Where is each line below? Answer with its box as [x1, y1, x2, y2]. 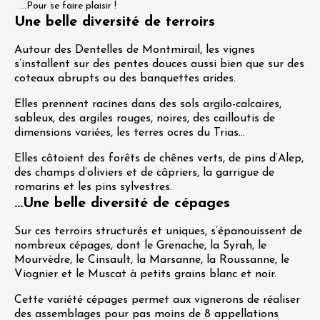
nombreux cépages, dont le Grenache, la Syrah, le [14, 240, 266, 251]
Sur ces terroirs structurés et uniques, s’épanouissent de [14, 226, 302, 237]
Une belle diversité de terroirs [14, 15, 215, 29]
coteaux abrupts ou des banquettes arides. [14, 73, 239, 84]
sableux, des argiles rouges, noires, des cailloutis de [14, 113, 275, 124]
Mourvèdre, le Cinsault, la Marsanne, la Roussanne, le [14, 254, 289, 266]
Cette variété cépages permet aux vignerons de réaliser [14, 294, 300, 306]
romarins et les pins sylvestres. [14, 181, 172, 193]
